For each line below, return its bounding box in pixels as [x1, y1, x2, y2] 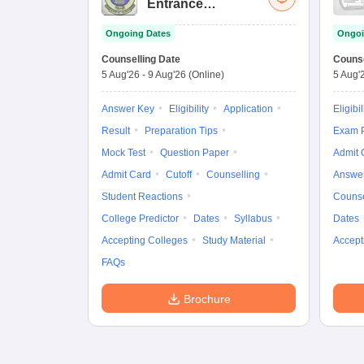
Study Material [202, 235, 266, 246]
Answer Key [102, 103, 154, 115]
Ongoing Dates [106, 28, 171, 38]
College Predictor [102, 213, 179, 224]
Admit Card [102, 169, 151, 180]
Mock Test [102, 147, 145, 158]
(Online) [188, 69, 224, 80]
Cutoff [166, 169, 192, 180]
